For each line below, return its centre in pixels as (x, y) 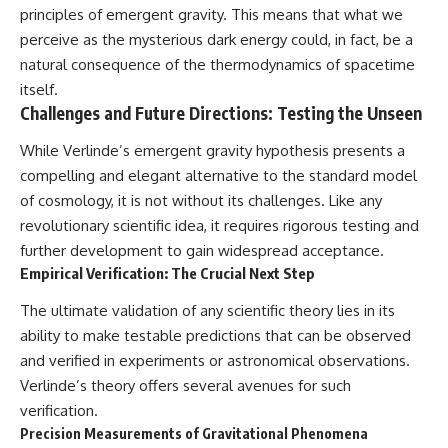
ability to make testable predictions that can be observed (215, 335)
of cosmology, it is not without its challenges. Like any (201, 201)
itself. (39, 89)
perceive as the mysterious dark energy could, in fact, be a (216, 39)
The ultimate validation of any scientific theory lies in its (207, 310)
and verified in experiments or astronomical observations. (215, 360)
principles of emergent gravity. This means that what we (211, 14)
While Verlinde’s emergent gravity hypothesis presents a (212, 151)
